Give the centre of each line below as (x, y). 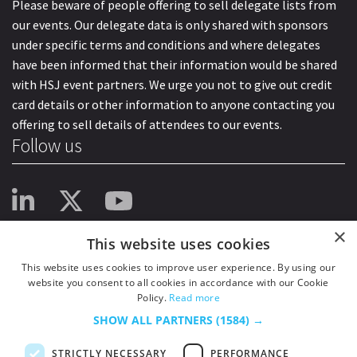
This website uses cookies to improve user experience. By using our (178, 267)
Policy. (153, 298)
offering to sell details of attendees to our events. (147, 124)
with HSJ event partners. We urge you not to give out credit (172, 84)
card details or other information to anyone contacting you (173, 104)
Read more (195, 298)
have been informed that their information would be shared (175, 64)
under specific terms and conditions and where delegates (166, 44)
